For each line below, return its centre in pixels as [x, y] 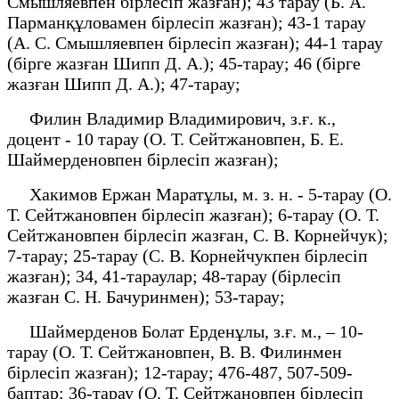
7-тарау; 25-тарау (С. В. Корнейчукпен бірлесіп [187, 255]
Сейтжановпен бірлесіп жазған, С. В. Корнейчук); [198, 235]
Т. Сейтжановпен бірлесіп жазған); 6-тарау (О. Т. [193, 214]
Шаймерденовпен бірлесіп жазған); [147, 159]
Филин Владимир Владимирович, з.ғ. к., [171, 118]
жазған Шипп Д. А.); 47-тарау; [128, 83]
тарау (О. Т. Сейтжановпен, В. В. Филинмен [175, 351]
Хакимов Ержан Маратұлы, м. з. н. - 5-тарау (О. [199, 194]
